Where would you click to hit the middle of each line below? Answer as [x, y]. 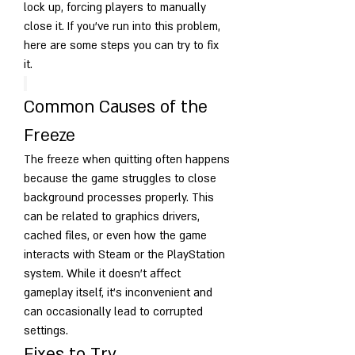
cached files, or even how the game [115, 235]
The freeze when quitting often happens [127, 159]
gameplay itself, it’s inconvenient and [118, 292]
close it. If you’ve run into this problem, [122, 26]
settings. [46, 330]
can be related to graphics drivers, [112, 216]
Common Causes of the [116, 107]
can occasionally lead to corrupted [113, 311]
